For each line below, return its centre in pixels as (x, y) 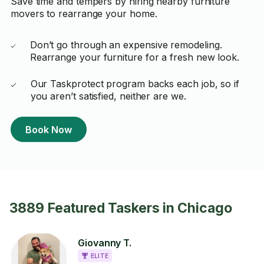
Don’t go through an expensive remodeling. (126, 45)
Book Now (48, 129)
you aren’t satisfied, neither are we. (108, 96)
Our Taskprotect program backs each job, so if (135, 84)
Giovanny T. (105, 242)
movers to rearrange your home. (84, 14)
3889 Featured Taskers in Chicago (121, 208)
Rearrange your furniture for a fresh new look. (135, 57)
